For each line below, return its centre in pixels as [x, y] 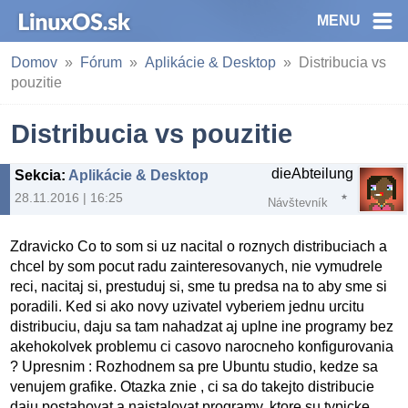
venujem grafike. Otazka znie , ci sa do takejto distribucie [193, 387]
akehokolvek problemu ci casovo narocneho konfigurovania [202, 347]
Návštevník [298, 203]
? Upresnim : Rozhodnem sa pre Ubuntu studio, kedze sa [194, 367]
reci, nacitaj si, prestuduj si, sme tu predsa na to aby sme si [199, 287]
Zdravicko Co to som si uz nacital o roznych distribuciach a [199, 247]
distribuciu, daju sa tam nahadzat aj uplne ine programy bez [202, 327]
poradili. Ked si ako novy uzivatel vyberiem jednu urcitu [188, 307]
